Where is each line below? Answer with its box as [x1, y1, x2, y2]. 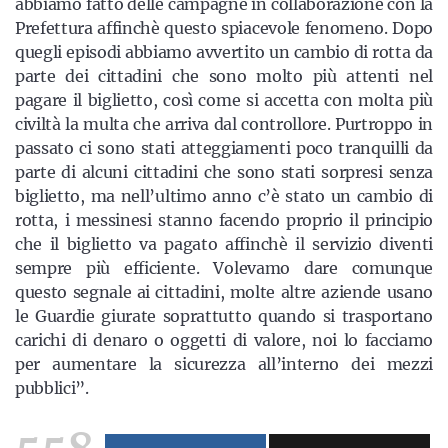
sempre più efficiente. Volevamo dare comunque [15, 258, 433, 278]
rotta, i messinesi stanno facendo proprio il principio [15, 210, 433, 230]
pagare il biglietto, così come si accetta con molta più [15, 90, 433, 110]
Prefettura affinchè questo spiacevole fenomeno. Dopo [15, 18, 433, 38]
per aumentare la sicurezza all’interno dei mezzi [15, 354, 433, 374]
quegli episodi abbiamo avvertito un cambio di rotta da [15, 42, 433, 62]
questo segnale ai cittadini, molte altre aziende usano [15, 282, 433, 302]
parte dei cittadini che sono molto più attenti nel [15, 66, 433, 86]
